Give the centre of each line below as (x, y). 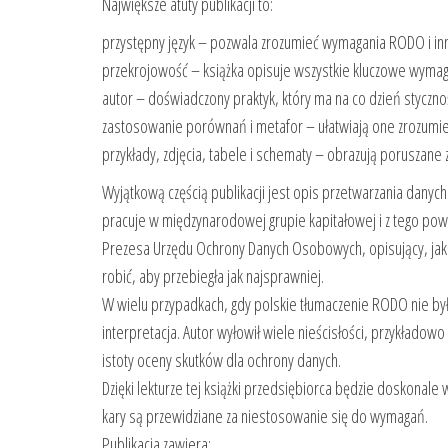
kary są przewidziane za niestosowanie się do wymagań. (265, 415)
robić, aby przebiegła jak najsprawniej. (213, 275)
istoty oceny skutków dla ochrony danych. (221, 359)
